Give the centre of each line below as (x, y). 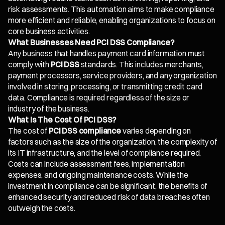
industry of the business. (48, 109)
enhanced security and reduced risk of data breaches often (109, 197)
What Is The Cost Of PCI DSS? (62, 120)
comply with (29, 65)
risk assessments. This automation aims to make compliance (111, 10)
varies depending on (156, 131)
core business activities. (49, 32)
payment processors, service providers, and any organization (112, 76)
